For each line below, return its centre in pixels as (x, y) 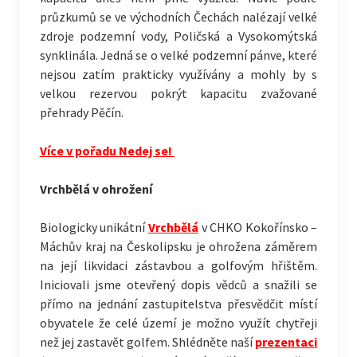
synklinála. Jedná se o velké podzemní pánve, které (178, 55)
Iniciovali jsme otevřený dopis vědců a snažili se (178, 284)
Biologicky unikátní (94, 227)
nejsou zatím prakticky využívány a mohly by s (178, 74)
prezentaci (286, 342)
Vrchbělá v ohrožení (96, 189)
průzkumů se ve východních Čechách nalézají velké (178, 17)
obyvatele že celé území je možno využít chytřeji (178, 323)
